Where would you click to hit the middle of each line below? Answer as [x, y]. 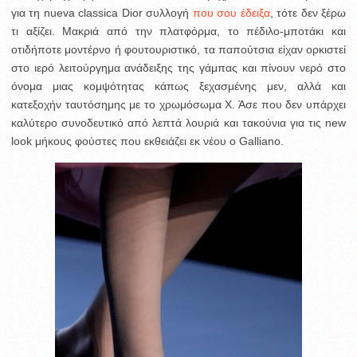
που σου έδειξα [229, 13]
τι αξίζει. [37, 31]
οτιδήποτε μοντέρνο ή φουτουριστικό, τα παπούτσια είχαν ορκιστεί [178, 49]
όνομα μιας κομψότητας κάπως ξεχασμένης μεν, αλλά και [178, 86]
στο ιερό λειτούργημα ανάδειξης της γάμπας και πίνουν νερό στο [178, 68]
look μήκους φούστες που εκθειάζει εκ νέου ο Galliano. [147, 141]
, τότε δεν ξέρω [308, 13]
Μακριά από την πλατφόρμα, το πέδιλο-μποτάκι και [204, 31]
